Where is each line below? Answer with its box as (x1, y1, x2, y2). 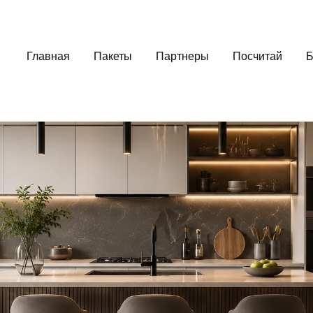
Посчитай (232, 50, 282, 63)
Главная (26, 50, 70, 63)
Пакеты (93, 50, 132, 63)
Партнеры (155, 50, 209, 63)
